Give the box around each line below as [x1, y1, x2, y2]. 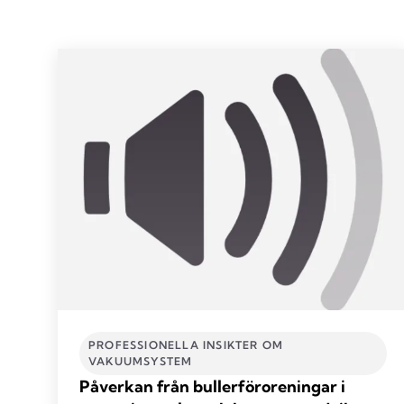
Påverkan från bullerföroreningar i [79, 375, 345, 397]
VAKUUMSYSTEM [88, 353, 193, 368]
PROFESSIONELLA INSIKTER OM [88, 337, 284, 352]
